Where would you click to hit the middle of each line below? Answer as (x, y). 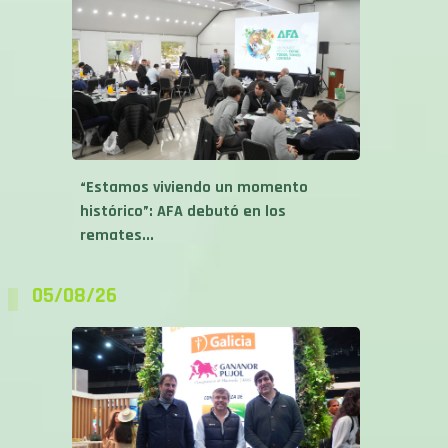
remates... (117, 203)
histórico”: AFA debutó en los (183, 179)
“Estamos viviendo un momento (194, 155)
